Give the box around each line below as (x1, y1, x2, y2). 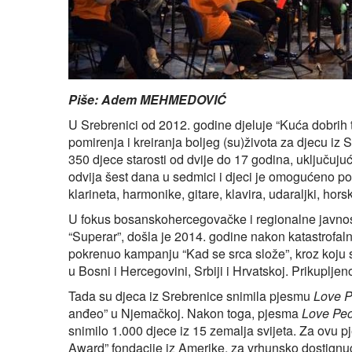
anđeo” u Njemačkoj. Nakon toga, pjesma (68, 304, 302, 323)
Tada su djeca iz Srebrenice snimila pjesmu (68, 287, 313, 306)
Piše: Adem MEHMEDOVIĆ (68, 90, 226, 109)
